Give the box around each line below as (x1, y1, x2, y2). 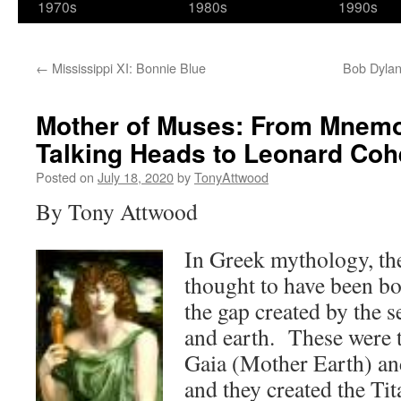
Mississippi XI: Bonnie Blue (48, 58, 206, 77)
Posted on (36, 167, 94, 186)
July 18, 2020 (98, 167, 174, 186)
